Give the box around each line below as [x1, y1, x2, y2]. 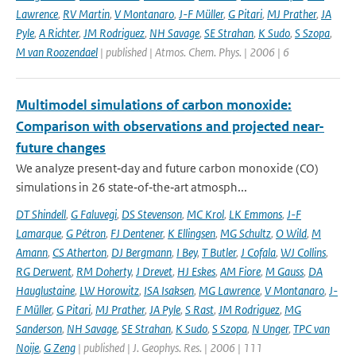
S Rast [185, 302, 214, 317]
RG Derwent [16, 264, 72, 279]
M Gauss [265, 264, 304, 279]
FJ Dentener [110, 226, 163, 241]
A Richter [39, 25, 79, 41]
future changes [16, 139, 106, 157]
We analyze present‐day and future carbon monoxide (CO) [16, 161, 319, 176]
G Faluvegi [71, 207, 117, 222]
